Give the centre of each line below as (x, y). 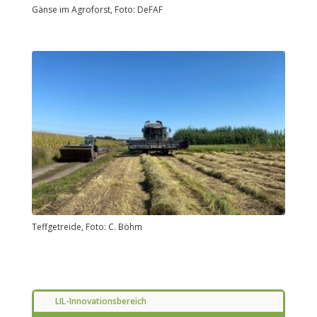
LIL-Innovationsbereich (100, 301)
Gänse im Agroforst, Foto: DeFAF (97, 10)
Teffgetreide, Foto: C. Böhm (87, 226)
